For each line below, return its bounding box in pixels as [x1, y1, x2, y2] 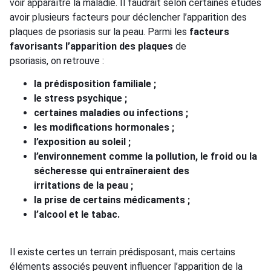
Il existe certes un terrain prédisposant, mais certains [10, 246, 235, 258]
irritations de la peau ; [34, 180, 133, 192]
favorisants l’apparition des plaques [10, 40, 173, 52]
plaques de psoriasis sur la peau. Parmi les [10, 25, 189, 38]
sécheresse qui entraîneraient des [34, 165, 189, 177]
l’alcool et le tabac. [34, 209, 120, 221]
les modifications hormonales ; [34, 122, 174, 134]
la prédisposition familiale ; [34, 78, 156, 90]
